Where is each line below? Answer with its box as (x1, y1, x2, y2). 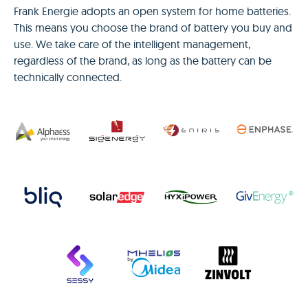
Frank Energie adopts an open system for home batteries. (14, 3, 291, 18)
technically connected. (14, 69, 122, 84)
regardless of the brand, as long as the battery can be (14, 53, 272, 67)
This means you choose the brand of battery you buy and (14, 20, 292, 34)
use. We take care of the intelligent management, (14, 36, 250, 51)
